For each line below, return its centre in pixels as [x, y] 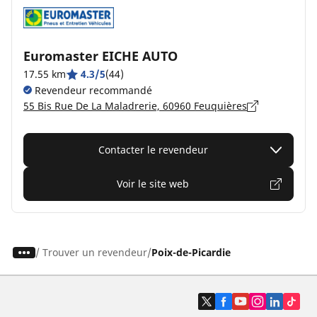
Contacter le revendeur [153, 150]
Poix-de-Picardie [191, 252]
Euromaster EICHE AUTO [100, 56]
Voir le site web [153, 184]
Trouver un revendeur [94, 252]
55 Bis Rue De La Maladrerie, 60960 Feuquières [135, 106]
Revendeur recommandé [92, 90]
